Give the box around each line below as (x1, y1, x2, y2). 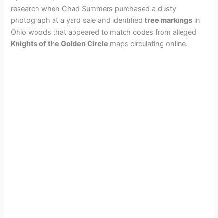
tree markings (145, 16, 193, 25)
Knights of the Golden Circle (11, 39, 109, 48)
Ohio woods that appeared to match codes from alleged (11, 27, 197, 36)
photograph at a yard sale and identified (11, 16, 145, 25)
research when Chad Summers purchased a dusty (11, 4, 177, 13)
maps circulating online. (108, 39, 188, 48)
